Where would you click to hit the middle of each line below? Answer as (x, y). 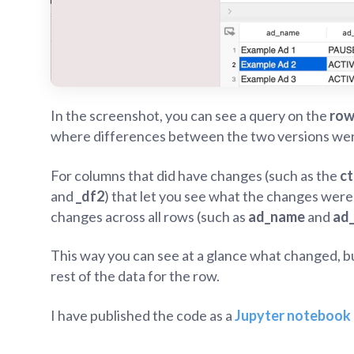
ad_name (277, 216)
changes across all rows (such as (149, 216)
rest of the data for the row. (135, 276)
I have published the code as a (143, 315)
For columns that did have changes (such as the (195, 175)
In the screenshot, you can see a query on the (190, 116)
